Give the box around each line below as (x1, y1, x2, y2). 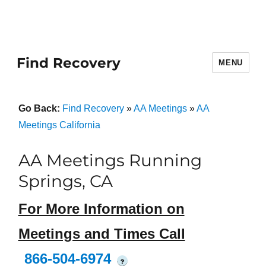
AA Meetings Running (18, 150, 202, 170)
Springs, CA (18, 171, 113, 191)
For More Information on (18, 201, 185, 217)
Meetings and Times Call (18, 226, 185, 242)
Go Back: (18, 103, 62, 113)
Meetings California (18, 120, 100, 130)
